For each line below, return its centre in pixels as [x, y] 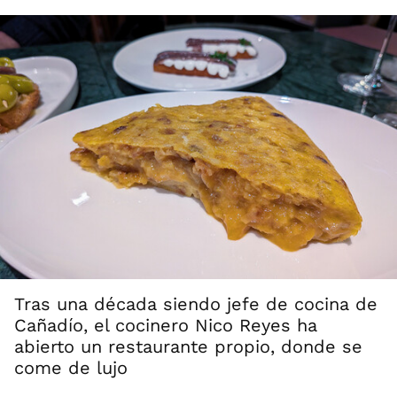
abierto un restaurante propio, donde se [188, 347]
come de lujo [71, 368]
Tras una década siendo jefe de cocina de [196, 304]
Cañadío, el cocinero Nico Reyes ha [166, 326]
